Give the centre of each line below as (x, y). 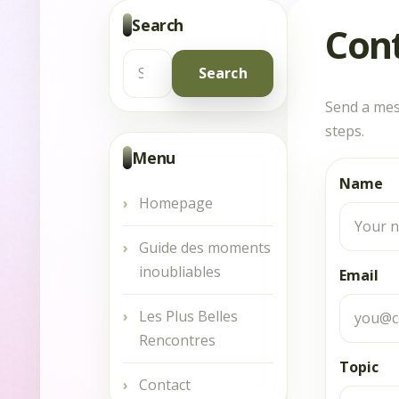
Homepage (176, 203)
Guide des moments (205, 247)
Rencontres (178, 340)
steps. (345, 130)
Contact (165, 384)
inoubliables (180, 271)
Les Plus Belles (189, 316)
